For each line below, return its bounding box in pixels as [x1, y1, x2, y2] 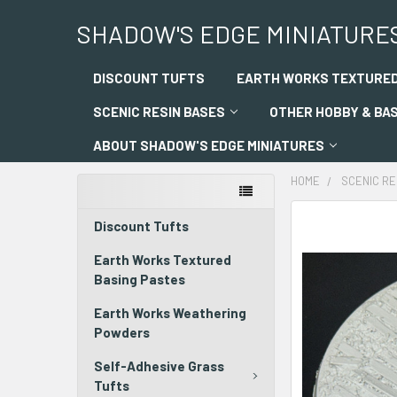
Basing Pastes [94, 271, 185, 287]
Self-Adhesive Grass [94, 358, 224, 374]
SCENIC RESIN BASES [93, 104, 225, 120]
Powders [94, 324, 150, 340]
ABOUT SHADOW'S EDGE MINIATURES [93, 137, 324, 153]
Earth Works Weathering [94, 305, 246, 321]
